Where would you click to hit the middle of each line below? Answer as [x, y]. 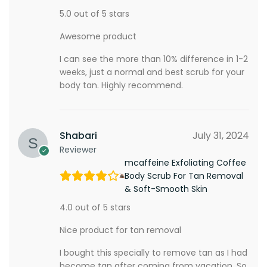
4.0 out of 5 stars [95, 207]
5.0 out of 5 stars [94, 13]
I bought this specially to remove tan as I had [153, 252]
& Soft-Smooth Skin [166, 189]
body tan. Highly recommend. [121, 85]
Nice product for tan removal [120, 230]
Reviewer [78, 149]
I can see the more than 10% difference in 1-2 [154, 59]
